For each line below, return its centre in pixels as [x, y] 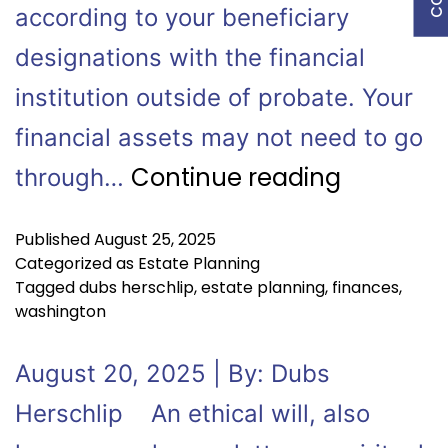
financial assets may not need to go [219, 137]
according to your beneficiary [182, 17]
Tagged [47, 287]
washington [60, 311]
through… [73, 177]
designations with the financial [190, 57]
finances [365, 287]
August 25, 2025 [155, 239]
